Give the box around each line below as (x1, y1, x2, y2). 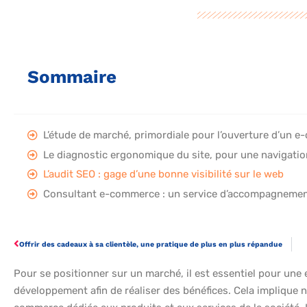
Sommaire (27, 66, 116, 88)
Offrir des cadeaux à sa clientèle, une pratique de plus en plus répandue (19, 239, 282, 249)
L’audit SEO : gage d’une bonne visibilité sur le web (43, 168, 284, 181)
